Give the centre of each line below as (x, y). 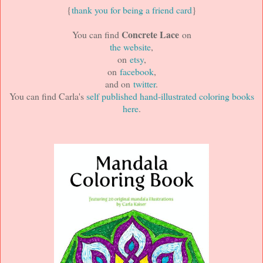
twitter (144, 84)
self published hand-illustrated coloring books (170, 96)
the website (130, 47)
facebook (136, 71)
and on (119, 84)
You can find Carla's (48, 96)
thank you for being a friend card (131, 10)
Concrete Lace (150, 34)
